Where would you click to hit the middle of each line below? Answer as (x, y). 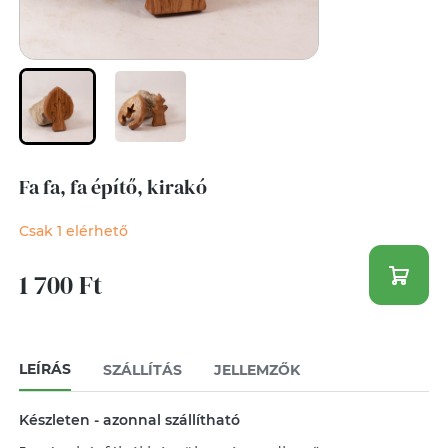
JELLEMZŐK (256, 370)
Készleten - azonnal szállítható (129, 420)
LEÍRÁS (44, 369)
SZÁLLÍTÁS (142, 370)
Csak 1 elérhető (73, 231)
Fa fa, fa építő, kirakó (112, 187)
